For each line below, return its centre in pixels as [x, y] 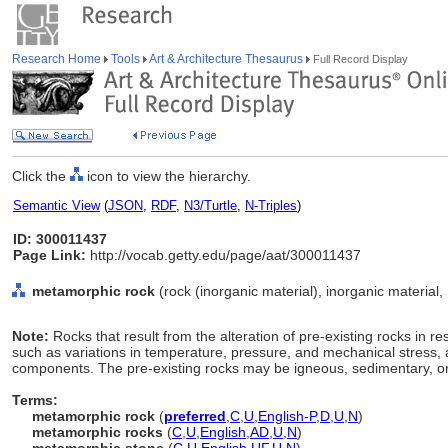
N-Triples [271, 205]
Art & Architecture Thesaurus [226, 59]
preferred [195, 416]
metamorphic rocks [97, 432]
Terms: [35, 400]
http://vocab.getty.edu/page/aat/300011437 [223, 255]
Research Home [58, 59]
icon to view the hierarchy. [167, 176]
